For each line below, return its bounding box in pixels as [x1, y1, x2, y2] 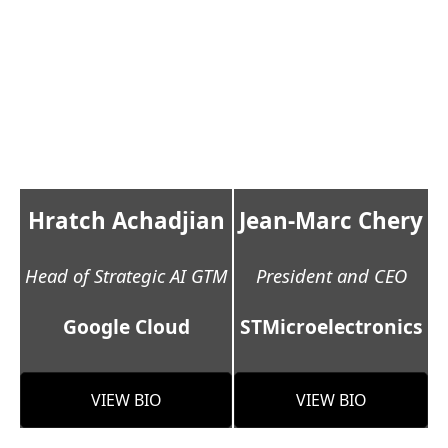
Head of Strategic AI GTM [25, 263, 227, 289]
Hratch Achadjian [27, 205, 225, 237]
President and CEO [255, 263, 407, 289]
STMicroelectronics [239, 313, 423, 341]
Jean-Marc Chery [239, 205, 423, 237]
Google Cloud [62, 313, 190, 341]
